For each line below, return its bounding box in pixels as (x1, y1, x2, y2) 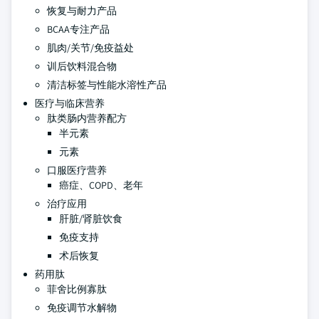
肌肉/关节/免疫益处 (47, 41, 134, 54)
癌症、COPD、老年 (59, 179, 143, 192)
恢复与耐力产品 (47, 4, 117, 17)
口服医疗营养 (47, 164, 107, 177)
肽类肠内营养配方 (47, 112, 127, 125)
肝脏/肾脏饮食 (59, 212, 122, 225)
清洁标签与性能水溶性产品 (47, 78, 167, 91)
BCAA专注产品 (47, 23, 110, 36)
